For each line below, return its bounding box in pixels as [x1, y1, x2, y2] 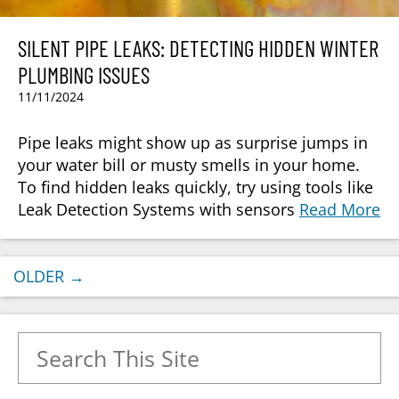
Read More [299, 199, 380, 221]
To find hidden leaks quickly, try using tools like [18, 176, 373, 199]
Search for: [17, 331, 98, 354]
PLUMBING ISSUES [18, 61, 150, 89]
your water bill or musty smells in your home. [18, 154, 360, 176]
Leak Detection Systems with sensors [18, 199, 299, 221]
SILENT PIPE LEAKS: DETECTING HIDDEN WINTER [18, 35, 379, 62]
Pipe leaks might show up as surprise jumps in [18, 132, 368, 154]
